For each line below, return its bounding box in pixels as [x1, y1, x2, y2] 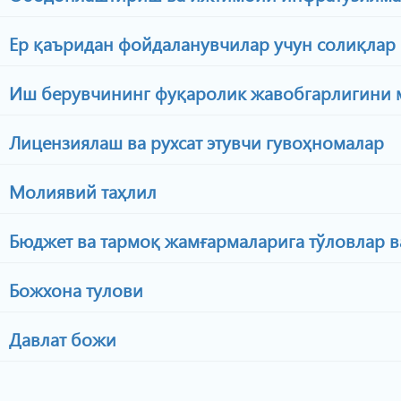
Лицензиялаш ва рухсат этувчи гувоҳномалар [4, 129, 384, 154]
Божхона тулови [4, 277, 143, 302]
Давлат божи [4, 326, 116, 351]
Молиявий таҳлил [4, 178, 157, 203]
